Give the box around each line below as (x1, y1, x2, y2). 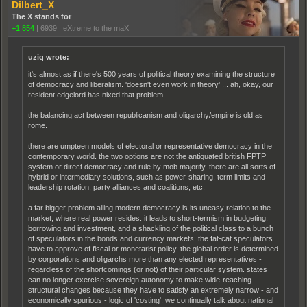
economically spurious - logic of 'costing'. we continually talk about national (28, 296, 273, 304)
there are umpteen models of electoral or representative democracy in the (28, 142, 272, 150)
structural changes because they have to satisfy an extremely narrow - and (28, 286, 278, 294)
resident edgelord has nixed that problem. (28, 90, 165, 99)
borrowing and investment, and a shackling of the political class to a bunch (28, 224, 273, 232)
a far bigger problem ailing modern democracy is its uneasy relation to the (28, 204, 271, 212)
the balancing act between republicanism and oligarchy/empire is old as (28, 111, 263, 119)
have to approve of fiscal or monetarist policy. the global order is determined (28, 245, 278, 253)
